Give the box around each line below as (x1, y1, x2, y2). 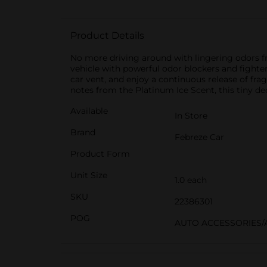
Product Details (70, 30, 144, 41)
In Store (175, 110, 207, 121)
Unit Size (70, 170, 107, 181)
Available (70, 105, 108, 116)
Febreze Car (175, 132, 224, 142)
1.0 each (175, 175, 207, 185)
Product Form (70, 148, 130, 159)
